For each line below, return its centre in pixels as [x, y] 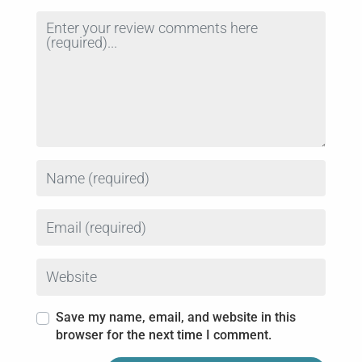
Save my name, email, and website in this [175, 317]
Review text [69, 19]
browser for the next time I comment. [163, 335]
